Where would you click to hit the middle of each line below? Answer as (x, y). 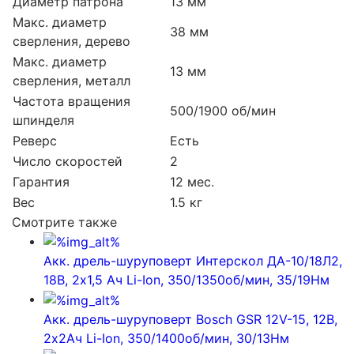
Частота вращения (72, 101)
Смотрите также (64, 222)
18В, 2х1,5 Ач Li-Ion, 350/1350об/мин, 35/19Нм (186, 280)
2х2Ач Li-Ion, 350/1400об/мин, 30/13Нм (166, 338)
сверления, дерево (72, 41)
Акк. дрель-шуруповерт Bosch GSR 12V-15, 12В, (190, 319)
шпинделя (43, 120)
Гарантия (41, 181)
